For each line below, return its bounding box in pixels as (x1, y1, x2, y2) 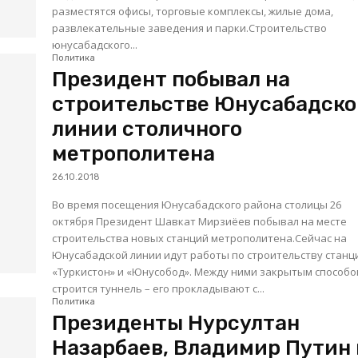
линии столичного (52, 116, 243, 141)
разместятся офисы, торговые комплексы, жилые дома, (52, 3, 334, 18)
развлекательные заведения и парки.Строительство (52, 20, 328, 35)
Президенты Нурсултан (52, 310, 300, 336)
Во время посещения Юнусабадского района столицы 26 (52, 197, 342, 212)
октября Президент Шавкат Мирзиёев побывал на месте (52, 213, 348, 229)
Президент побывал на (52, 66, 291, 92)
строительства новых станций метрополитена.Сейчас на (52, 230, 348, 245)
